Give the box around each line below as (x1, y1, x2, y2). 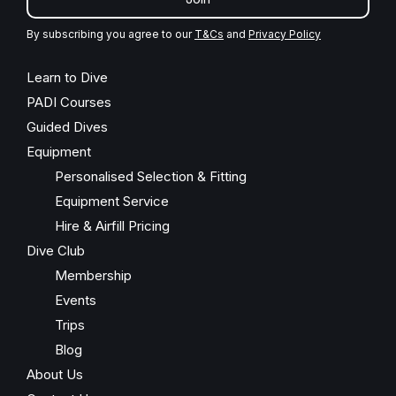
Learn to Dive (27, 69, 108, 86)
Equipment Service (55, 193, 169, 209)
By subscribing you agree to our (27, 27, 194, 41)
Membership (55, 267, 132, 284)
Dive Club (27, 242, 85, 259)
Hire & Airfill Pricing (55, 217, 170, 234)
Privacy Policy (248, 27, 321, 41)
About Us (27, 366, 83, 383)
